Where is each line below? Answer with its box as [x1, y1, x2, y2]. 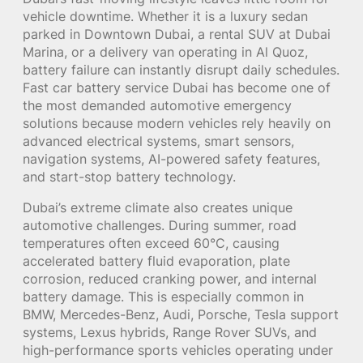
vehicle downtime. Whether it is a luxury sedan [23, 7, 308, 24]
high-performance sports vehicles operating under [23, 342, 333, 359]
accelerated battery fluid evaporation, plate [23, 253, 290, 270]
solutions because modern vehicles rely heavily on [23, 114, 331, 131]
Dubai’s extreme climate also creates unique [23, 199, 293, 216]
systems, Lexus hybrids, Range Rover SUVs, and [23, 324, 317, 341]
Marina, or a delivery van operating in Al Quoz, [23, 43, 308, 60]
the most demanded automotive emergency [23, 96, 292, 113]
